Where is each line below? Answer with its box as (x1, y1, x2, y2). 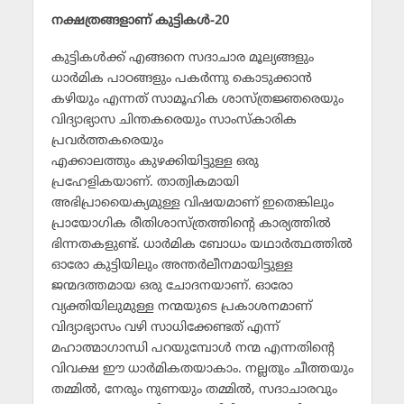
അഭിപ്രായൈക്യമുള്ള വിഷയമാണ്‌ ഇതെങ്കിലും (50, 196, 334, 212)
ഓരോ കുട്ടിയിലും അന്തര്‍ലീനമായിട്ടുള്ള (50, 258, 293, 274)
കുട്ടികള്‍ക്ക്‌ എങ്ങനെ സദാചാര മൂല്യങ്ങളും (50, 50, 314, 67)
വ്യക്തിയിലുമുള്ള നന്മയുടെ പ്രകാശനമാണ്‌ (50, 299, 312, 316)
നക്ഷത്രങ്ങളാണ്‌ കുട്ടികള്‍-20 (50, 14, 229, 30)
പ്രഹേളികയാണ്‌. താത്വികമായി (50, 175, 239, 191)
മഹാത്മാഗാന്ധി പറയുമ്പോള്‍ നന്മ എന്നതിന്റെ (50, 341, 335, 357)
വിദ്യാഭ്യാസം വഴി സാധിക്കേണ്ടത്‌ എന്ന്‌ (50, 320, 280, 336)
